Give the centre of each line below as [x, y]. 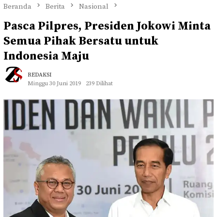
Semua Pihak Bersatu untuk [81, 41]
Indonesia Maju [46, 56]
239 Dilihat [99, 84]
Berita [55, 6]
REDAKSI [40, 75]
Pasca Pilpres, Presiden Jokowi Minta [107, 26]
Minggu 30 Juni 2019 [54, 84]
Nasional [94, 6]
